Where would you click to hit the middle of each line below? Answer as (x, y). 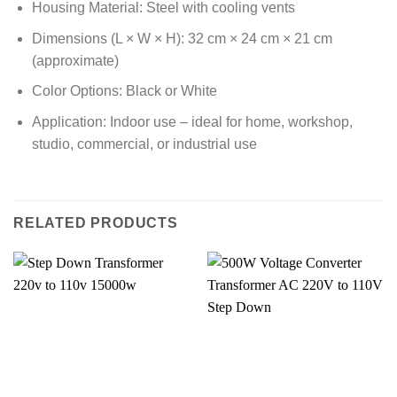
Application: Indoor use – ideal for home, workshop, (192, 121)
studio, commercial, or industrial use (144, 144)
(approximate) (75, 60)
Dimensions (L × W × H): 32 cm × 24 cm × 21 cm (182, 38)
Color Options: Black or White (124, 91)
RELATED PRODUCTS (96, 222)
